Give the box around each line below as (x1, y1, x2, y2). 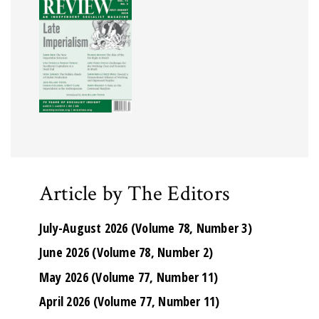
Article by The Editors (39, 179, 231, 208)
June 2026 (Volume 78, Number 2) (39, 244, 214, 261)
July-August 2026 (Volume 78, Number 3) (39, 219, 252, 236)
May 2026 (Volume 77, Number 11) (39, 268, 219, 286)
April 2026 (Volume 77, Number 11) (39, 293, 220, 310)
